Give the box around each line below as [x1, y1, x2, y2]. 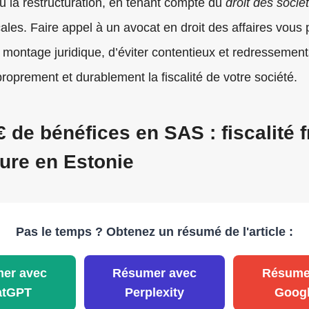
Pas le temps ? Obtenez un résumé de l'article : [15, 225, 293, 239]
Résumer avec [112, 266, 197, 281]
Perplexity [124, 286, 184, 300]
